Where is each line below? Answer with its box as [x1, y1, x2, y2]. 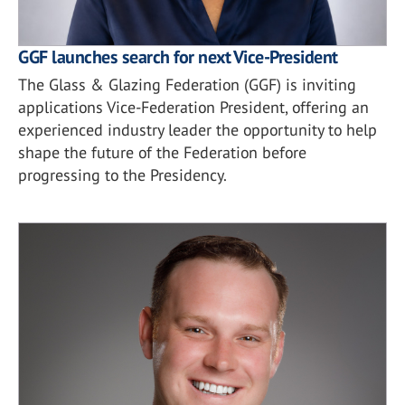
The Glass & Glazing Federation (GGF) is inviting [18, 74, 356, 95]
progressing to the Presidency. [18, 165, 227, 185]
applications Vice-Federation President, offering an [18, 97, 369, 118]
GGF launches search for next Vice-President [18, 45, 337, 69]
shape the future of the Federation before [18, 142, 306, 163]
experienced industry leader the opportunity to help [18, 119, 377, 140]
